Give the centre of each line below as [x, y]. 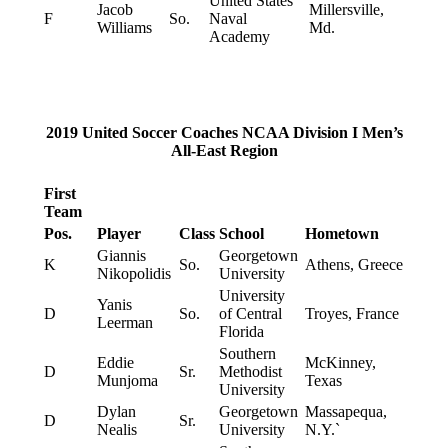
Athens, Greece [353, 265]
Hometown [341, 234]
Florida [241, 332]
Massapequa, [345, 412]
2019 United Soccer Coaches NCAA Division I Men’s [224, 132]
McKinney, [340, 363]
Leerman [124, 323]
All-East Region [224, 150]
